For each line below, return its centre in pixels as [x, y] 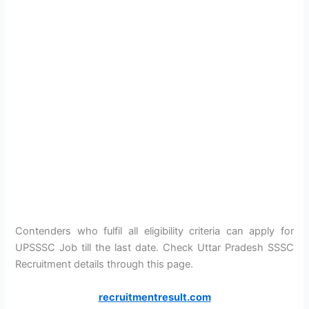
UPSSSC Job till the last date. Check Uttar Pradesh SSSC [154, 248]
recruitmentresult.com [154, 297]
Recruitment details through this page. [104, 265]
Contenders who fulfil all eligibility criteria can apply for [154, 231]
